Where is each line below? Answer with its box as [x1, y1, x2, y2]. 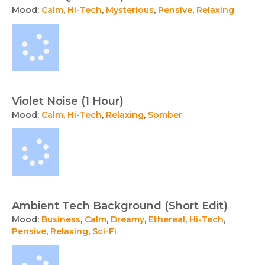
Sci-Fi [92, 226, 117, 237]
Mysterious [106, 5, 154, 16]
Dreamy [111, 214, 144, 225]
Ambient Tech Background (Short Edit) [12, 199, 228, 213]
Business [41, 214, 80, 225]
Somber [148, 109, 182, 121]
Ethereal [148, 214, 185, 225]
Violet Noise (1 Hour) [12, 95, 124, 108]
